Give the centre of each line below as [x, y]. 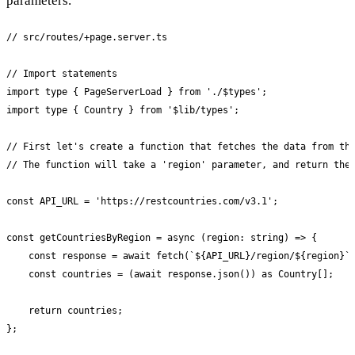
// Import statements [62, 73]
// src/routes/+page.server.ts [87, 37]
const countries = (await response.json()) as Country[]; [170, 274]
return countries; [65, 310]
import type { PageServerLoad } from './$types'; [137, 92]
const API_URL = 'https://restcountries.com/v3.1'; [142, 201]
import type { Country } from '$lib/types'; [123, 110]
